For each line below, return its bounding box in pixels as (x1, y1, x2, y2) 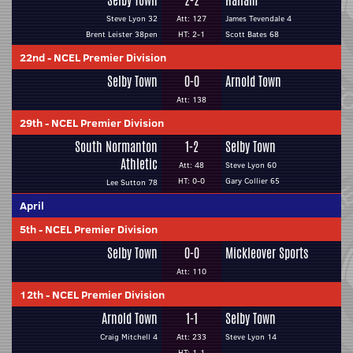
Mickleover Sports (225, 244, 308, 262)
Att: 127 (176, 13, 206, 24)
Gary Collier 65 (225, 175, 280, 187)
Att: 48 (179, 159, 204, 171)
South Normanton (75, 138, 158, 156)
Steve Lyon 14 (225, 331, 277, 343)
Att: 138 (176, 94, 206, 106)
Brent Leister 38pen (86, 28, 158, 40)
